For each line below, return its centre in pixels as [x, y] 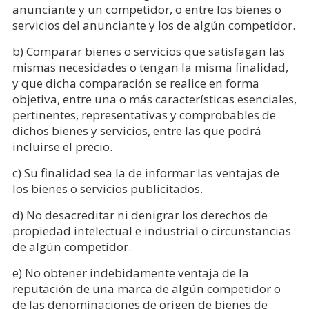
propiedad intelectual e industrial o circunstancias [151, 230]
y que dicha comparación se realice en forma [136, 83]
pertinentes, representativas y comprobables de [144, 114]
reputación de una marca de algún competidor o [146, 288]
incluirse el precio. [62, 146]
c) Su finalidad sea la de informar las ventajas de [146, 172]
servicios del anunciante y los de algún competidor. [153, 25]
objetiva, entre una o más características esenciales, [154, 99]
